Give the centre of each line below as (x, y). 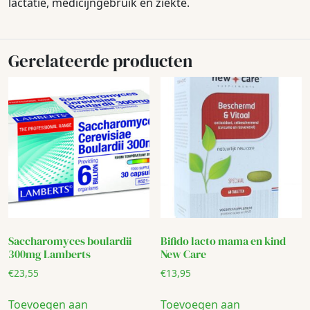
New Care (184, 254)
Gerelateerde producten (100, 61)
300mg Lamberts (49, 254)
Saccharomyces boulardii (70, 240)
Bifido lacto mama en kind (224, 240)
